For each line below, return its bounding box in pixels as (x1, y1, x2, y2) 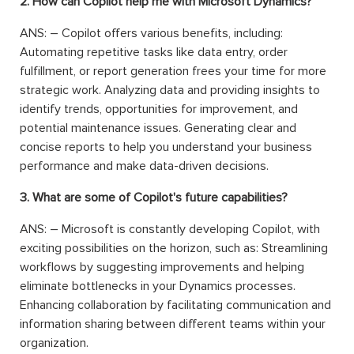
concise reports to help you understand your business (20, 138, 312, 155)
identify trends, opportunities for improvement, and (20, 100, 298, 117)
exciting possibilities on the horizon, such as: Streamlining (20, 239, 328, 256)
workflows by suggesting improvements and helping (20, 258, 304, 275)
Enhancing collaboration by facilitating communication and (20, 296, 331, 313)
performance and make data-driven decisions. (20, 157, 269, 174)
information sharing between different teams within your (20, 315, 326, 332)
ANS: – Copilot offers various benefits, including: (20, 24, 283, 41)
